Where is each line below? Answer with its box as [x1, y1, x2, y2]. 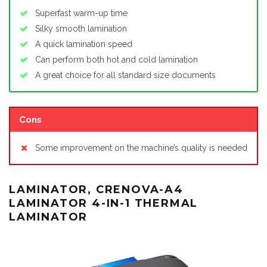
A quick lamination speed [35, 39, 132, 49]
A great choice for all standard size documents [35, 70, 216, 80]
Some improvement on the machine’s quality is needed [35, 142, 247, 153]
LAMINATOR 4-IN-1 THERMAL [9, 196, 198, 210]
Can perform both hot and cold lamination [35, 55, 198, 65]
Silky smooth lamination [35, 24, 127, 34]
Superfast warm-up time [35, 8, 128, 18]
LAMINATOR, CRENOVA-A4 [9, 182, 184, 196]
